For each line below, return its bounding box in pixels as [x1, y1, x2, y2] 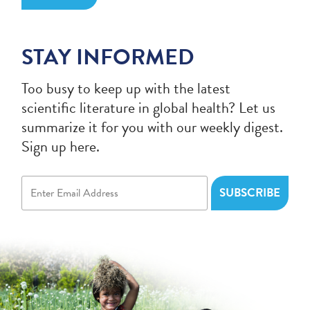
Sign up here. [21, 135, 100, 158]
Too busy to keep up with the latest [21, 77, 231, 100]
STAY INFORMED [21, 41, 195, 73]
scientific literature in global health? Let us [21, 96, 276, 119]
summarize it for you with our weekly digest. [21, 116, 284, 138]
